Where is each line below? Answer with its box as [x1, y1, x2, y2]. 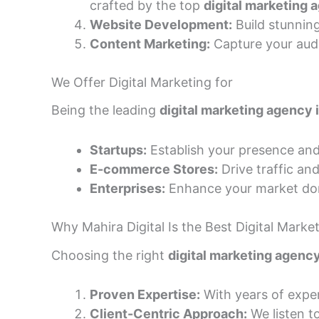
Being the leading [51, 103, 159, 118]
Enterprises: [90, 181, 165, 197]
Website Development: [90, 16, 232, 32]
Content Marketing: [90, 36, 210, 51]
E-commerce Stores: [90, 162, 218, 177]
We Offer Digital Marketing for [51, 74, 233, 90]
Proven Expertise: [90, 287, 200, 303]
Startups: [90, 142, 147, 158]
